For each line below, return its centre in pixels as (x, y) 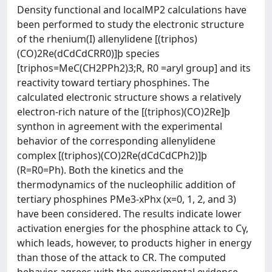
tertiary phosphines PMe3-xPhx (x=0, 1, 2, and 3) (127, 199)
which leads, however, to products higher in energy (134, 243)
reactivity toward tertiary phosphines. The (113, 83)
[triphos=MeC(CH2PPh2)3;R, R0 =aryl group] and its (134, 68)
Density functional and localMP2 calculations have (132, 10)
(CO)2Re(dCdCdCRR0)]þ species (88, 53)
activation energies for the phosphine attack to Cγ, (133, 228)
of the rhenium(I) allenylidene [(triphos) (107, 39)
